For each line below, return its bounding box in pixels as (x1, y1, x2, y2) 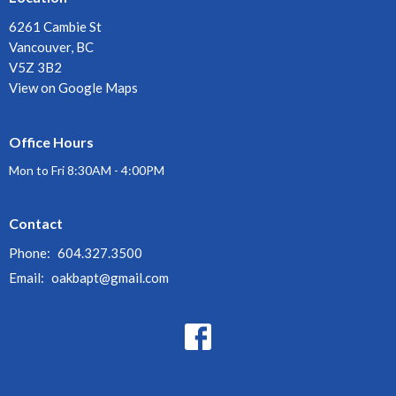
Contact (9, 215, 63, 232)
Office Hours (9, 133, 94, 150)
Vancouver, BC (9, 38, 94, 55)
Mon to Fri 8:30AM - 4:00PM (9, 163, 164, 179)
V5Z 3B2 (9, 58, 62, 75)
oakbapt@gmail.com (51, 269, 169, 286)
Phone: (9, 244, 53, 261)
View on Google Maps (9, 79, 138, 95)
